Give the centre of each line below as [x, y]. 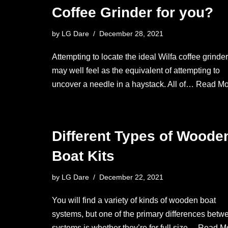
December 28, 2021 [131, 34]
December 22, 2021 [131, 177]
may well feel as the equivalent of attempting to [136, 70]
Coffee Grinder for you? [133, 12]
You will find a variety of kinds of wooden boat [134, 200]
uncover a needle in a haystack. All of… [124, 84]
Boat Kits [83, 156]
